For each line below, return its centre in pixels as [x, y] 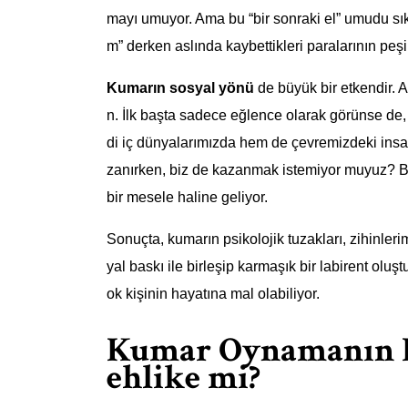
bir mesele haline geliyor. [187, 198]
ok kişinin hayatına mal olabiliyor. [213, 294]
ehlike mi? [184, 377]
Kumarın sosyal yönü [180, 88]
